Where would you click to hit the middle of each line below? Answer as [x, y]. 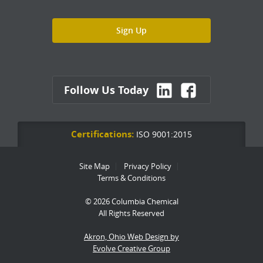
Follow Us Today [106, 90]
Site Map [95, 166]
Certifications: [102, 134]
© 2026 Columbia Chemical [131, 202]
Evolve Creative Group [131, 249]
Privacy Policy [148, 166]
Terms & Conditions [131, 178]
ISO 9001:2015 [163, 134]
